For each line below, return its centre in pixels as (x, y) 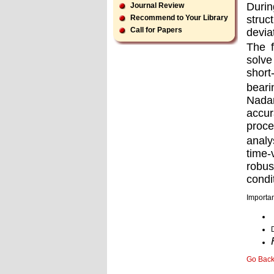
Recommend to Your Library (179, 18)
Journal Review (157, 6)
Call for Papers (156, 30)
